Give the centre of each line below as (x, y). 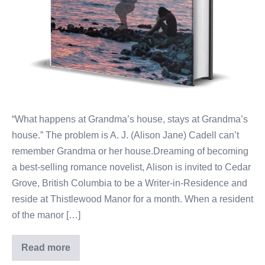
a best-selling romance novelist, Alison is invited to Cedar (131, 167)
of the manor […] (46, 215)
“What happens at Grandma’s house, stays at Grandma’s (130, 119)
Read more (46, 248)
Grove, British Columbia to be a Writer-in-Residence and (130, 183)
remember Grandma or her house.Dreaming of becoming (130, 151)
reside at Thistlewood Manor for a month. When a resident (132, 199)
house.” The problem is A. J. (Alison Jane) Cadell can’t (125, 135)
